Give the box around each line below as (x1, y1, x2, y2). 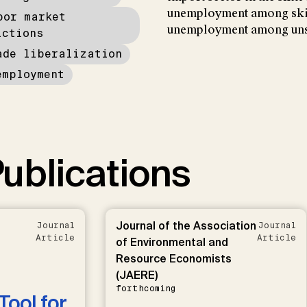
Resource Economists (115, 251, 232, 267)
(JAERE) (115, 268, 158, 283)
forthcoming (115, 283, 175, 295)
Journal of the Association (115, 219, 256, 234)
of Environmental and (115, 235, 228, 250)
